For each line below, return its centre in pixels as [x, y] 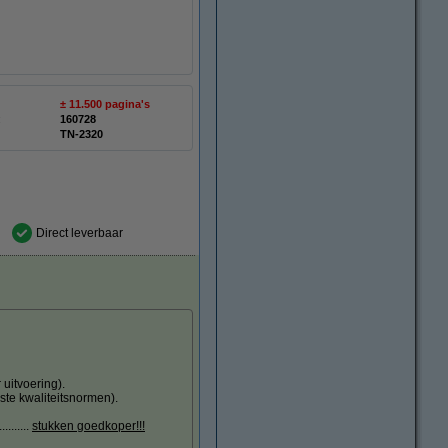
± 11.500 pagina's [105, 104]
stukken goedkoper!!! [88, 426]
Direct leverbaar [79, 233]
